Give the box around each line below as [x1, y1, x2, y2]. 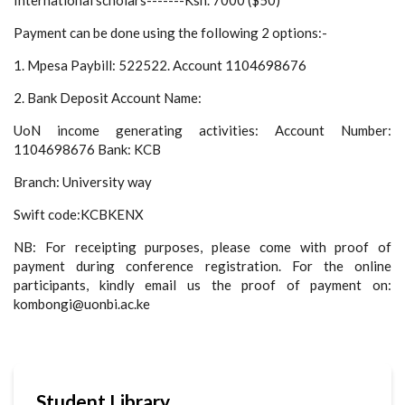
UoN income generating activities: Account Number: [14, 121, 391, 138]
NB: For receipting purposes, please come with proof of [14, 238, 391, 255]
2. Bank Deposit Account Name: [14, 89, 202, 106]
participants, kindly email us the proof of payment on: [14, 276, 391, 293]
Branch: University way [14, 173, 152, 190]
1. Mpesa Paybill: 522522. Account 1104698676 [14, 56, 306, 73]
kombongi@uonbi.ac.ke [14, 295, 150, 312]
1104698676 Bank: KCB [14, 140, 161, 157]
